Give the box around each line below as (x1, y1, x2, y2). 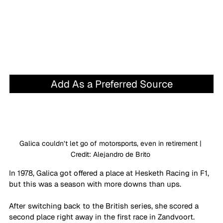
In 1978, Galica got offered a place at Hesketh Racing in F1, (9, 168, 211, 178)
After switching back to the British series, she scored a (9, 201, 201, 211)
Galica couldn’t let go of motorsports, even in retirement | (19, 139, 204, 148)
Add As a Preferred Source (50, 77, 173, 91)
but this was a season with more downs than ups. (9, 179, 183, 189)
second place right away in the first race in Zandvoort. (9, 212, 197, 222)
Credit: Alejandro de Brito (71, 150, 152, 159)
